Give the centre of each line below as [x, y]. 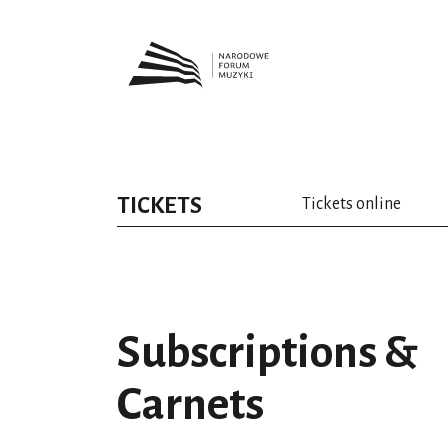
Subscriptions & [267, 353]
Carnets [190, 405]
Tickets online [351, 204]
